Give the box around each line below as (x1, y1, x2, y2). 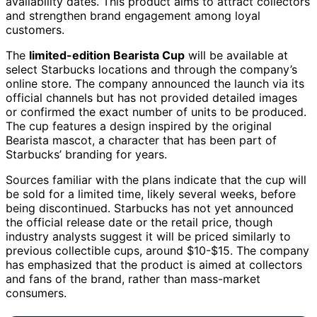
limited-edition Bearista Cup (29, 47, 185, 62)
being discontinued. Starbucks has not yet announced (6, 200, 294, 215)
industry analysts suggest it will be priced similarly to (6, 229, 291, 243)
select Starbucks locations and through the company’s (6, 62, 297, 76)
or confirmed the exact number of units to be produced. (6, 104, 306, 119)
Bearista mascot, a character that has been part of (6, 132, 277, 147)
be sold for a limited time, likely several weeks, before (6, 186, 296, 201)
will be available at (185, 47, 288, 62)
